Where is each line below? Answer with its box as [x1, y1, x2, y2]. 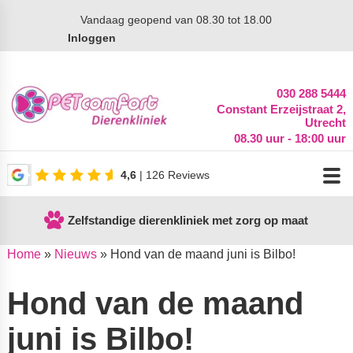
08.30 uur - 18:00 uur [234, 132, 347, 145]
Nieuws [54, 247, 97, 261]
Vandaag [80, 13, 125, 26]
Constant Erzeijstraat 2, [217, 102, 347, 116]
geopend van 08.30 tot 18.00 [124, 13, 273, 26]
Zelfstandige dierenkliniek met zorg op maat [68, 213, 309, 227]
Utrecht [305, 116, 347, 129]
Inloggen [67, 32, 116, 44]
